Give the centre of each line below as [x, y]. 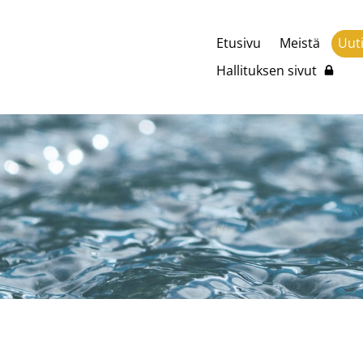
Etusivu [239, 43]
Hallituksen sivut [267, 70]
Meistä [299, 43]
